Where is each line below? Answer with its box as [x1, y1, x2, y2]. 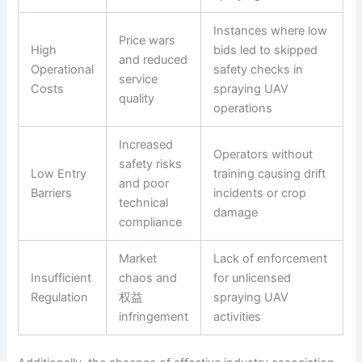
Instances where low [213, 23, 328, 39]
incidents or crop [213, 186, 307, 201]
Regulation [31, 290, 89, 305]
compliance [119, 215, 183, 230]
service [119, 72, 158, 87]
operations [213, 101, 273, 116]
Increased [119, 137, 174, 153]
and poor [119, 176, 170, 192]
